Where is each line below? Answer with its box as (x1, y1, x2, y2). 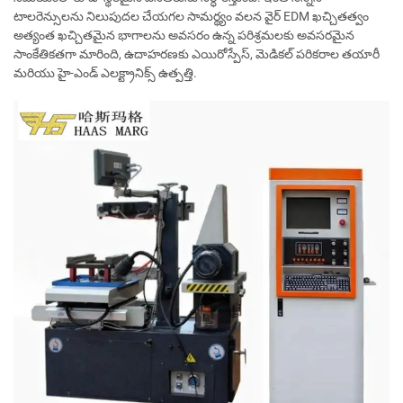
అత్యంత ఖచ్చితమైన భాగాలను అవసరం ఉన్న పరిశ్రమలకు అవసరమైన (13, 28, 354, 43)
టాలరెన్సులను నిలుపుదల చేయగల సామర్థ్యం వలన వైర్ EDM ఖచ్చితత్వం (13, 9, 369, 24)
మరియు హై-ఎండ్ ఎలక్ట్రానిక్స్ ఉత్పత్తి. (13, 66, 197, 81)
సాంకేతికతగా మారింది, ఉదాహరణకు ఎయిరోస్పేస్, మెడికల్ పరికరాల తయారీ (13, 47, 380, 62)
